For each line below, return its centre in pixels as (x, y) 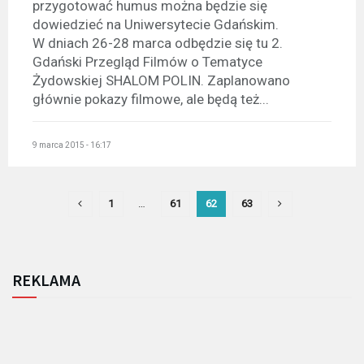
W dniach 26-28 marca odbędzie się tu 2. (158, 43)
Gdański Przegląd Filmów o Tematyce (147, 61)
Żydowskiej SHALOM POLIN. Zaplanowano (161, 80)
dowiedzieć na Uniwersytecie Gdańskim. (156, 24)
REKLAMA (46, 280)
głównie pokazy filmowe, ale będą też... (151, 99)
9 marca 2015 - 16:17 (72, 145)
